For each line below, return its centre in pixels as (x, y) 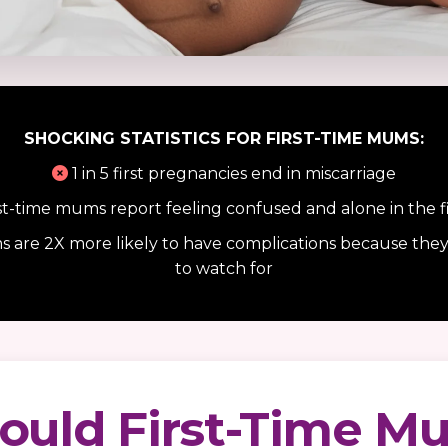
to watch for (224, 269)
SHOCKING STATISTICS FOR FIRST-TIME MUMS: (224, 139)
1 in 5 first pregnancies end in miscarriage (232, 174)
